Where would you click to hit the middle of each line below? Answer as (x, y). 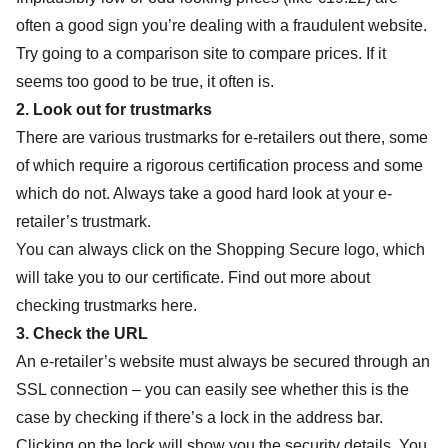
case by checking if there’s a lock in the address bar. (199, 417)
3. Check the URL (82, 333)
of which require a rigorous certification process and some (219, 165)
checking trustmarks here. (106, 305)
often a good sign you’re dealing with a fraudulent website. (221, 25)
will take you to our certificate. (122, 277)
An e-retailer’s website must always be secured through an (223, 361)
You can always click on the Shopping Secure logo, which (220, 249)
